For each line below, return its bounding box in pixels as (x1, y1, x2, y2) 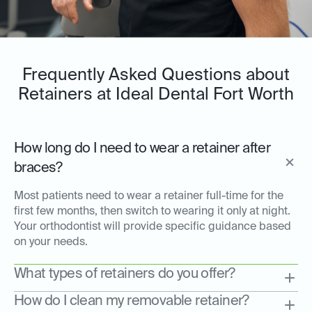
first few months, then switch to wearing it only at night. (14, 206, 290, 218)
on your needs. (14, 237, 88, 249)
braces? (14, 162, 63, 176)
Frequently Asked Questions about (22, 67, 290, 84)
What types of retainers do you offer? (14, 267, 235, 282)
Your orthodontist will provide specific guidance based (14, 221, 291, 233)
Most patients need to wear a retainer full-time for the (14, 191, 283, 203)
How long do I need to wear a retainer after (14, 142, 271, 157)
